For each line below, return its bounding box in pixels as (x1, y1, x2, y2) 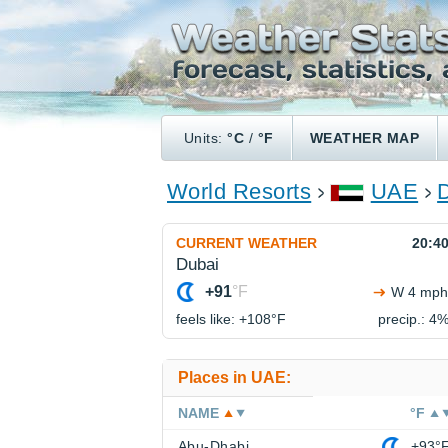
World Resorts (167, 179, 312, 204)
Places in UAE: (178, 369, 291, 386)
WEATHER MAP (309, 130, 420, 146)
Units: (184, 130, 228, 146)
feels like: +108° (176, 311, 277, 327)
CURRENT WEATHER (176, 235, 317, 251)
